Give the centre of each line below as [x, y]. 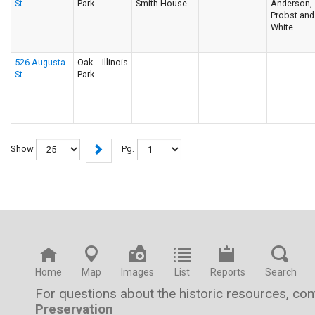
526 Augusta [40, 62]
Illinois [115, 62]
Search [281, 272]
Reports [228, 272]
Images [137, 272]
